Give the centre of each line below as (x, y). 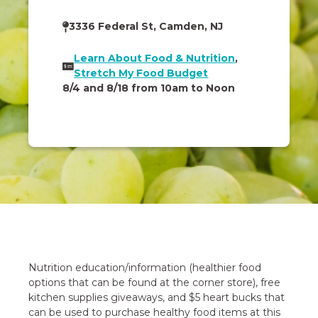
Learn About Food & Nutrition (155, 59)
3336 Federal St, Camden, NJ (146, 27)
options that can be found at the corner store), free (155, 283)
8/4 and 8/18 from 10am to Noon (149, 88)
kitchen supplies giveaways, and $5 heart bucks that (157, 298)
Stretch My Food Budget (141, 73)
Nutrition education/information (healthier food (145, 268)
